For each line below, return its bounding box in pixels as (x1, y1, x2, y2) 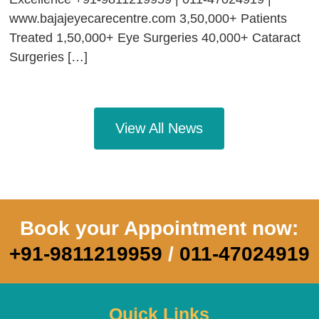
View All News (115, 120, 204, 137)
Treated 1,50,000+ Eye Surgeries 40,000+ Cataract (9, 31, 301, 46)
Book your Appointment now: (20, 217, 299, 240)
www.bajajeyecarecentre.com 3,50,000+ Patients (9, 11, 288, 26)
